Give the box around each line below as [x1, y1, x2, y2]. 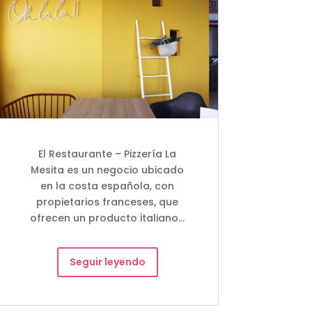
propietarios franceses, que [36, 194, 179, 209]
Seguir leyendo [69, 254, 146, 269]
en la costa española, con [40, 178, 175, 193]
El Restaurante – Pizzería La [38, 146, 177, 161]
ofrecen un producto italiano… [30, 210, 185, 225]
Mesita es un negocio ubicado [31, 162, 185, 177]
